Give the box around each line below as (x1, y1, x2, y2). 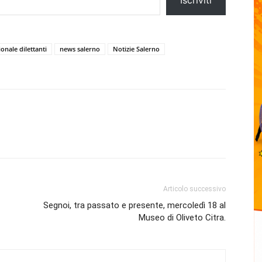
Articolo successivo (163, 184, 226, 193)
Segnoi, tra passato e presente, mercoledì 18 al (43, 199, 226, 211)
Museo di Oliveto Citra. (139, 212, 226, 223)
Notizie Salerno (113, 44, 160, 53)
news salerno (60, 44, 100, 53)
